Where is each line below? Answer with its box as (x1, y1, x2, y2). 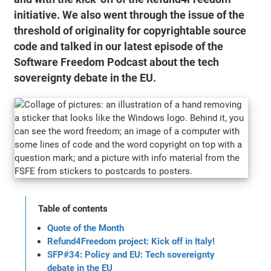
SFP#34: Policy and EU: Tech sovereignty (47, 249, 215, 260)
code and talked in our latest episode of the (14, 39, 224, 53)
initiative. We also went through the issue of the (14, 8, 245, 22)
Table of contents (38, 203, 108, 214)
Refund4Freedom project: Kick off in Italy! (47, 235, 215, 247)
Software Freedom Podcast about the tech (14, 55, 220, 69)
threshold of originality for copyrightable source (14, 24, 247, 38)
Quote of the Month (47, 222, 125, 233)
